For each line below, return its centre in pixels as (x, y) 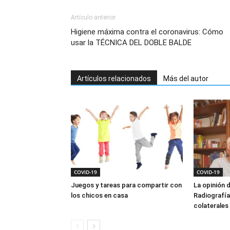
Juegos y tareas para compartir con (126, 185)
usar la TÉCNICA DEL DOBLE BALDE (131, 42)
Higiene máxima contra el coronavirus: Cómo (147, 32)
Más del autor (186, 78)
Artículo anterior (93, 17)
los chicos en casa (99, 195)
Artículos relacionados (114, 78)
